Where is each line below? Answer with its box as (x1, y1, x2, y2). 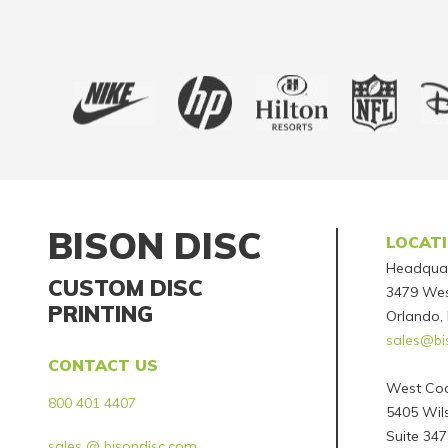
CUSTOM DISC (48, 274, 204, 302)
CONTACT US (48, 355, 159, 376)
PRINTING (48, 300, 154, 328)
